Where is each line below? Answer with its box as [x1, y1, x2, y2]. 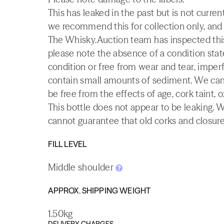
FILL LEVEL [47, 139, 87, 149]
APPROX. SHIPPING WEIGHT [47, 185, 151, 195]
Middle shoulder [47, 161, 116, 173]
